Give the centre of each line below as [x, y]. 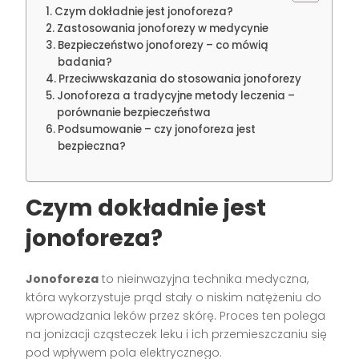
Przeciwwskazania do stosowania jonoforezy [180, 79]
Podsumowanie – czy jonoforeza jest [157, 129]
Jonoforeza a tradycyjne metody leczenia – [176, 95]
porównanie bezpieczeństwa [134, 112]
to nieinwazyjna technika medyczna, [204, 278]
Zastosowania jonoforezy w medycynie [163, 28]
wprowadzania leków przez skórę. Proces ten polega [176, 315]
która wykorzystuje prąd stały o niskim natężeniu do [174, 297]
